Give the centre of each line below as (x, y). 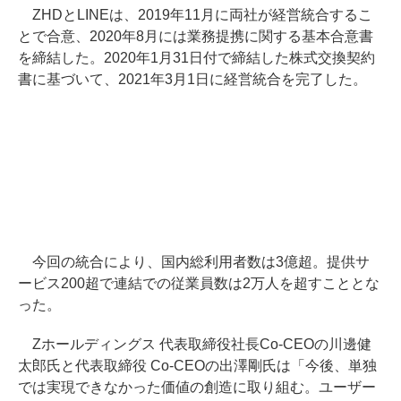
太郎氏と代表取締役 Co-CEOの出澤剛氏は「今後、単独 (197, 366)
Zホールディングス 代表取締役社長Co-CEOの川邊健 (195, 344)
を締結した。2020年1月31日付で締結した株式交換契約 (196, 58)
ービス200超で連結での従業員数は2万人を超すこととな (199, 283)
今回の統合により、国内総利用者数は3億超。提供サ (194, 262)
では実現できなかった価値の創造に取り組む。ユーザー (197, 387)
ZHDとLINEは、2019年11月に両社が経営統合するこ (195, 15)
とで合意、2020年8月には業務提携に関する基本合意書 (196, 36)
